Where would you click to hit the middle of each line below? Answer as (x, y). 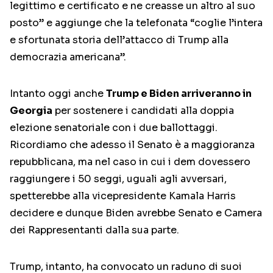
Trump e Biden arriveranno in (179, 94)
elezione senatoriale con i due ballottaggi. (114, 128)
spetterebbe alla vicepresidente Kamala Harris (123, 196)
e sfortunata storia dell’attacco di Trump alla (119, 40)
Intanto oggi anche (58, 94)
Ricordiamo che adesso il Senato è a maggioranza (132, 145)
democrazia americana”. (68, 57)
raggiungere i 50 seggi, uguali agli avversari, (118, 179)
